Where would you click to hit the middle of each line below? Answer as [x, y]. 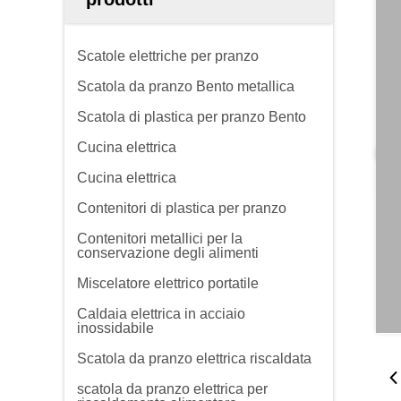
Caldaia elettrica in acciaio [161, 314]
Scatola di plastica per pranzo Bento [192, 117]
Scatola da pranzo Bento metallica [186, 86]
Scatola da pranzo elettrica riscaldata [194, 358]
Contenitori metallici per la [160, 239]
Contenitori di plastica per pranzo [182, 208]
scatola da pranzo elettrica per [172, 389]
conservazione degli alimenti [168, 253]
